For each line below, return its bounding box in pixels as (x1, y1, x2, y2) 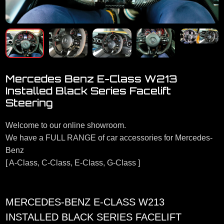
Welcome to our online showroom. (5, 121, 126, 130)
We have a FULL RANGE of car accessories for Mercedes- (5, 133, 212, 142)
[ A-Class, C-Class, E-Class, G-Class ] (5, 158, 140, 167)
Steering (5, 96, 53, 109)
